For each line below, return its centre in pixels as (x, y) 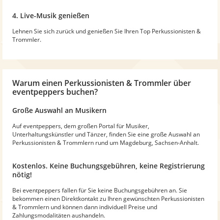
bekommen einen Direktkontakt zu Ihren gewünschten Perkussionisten (108, 198)
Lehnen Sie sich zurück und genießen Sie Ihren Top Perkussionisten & (107, 31)
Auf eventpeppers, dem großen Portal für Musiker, (81, 126)
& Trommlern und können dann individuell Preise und (85, 207)
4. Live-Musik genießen (51, 15)
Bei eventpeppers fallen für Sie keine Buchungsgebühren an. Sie (100, 190)
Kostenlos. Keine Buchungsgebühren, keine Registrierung (109, 165)
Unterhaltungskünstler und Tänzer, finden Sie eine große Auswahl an (106, 134)
